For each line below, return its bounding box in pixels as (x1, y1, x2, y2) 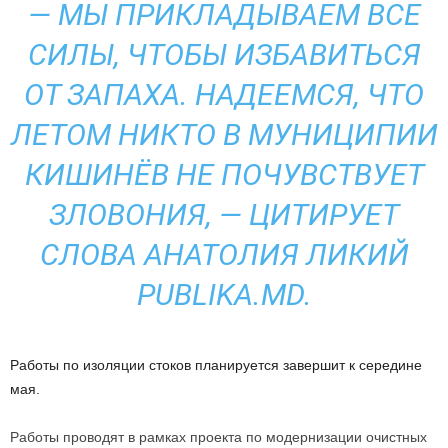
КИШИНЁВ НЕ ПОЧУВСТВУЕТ (24, 156, 424, 192)
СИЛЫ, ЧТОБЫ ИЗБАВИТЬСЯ (27, 36, 421, 72)
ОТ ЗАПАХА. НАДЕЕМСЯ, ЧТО (24, 76, 424, 112)
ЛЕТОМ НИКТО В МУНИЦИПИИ (10, 116, 438, 152)
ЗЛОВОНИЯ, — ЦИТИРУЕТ (49, 196, 399, 232)
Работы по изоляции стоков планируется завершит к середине (10, 356, 422, 373)
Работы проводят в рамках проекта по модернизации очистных (10, 428, 427, 445)
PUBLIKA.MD (136, 276, 304, 312)
